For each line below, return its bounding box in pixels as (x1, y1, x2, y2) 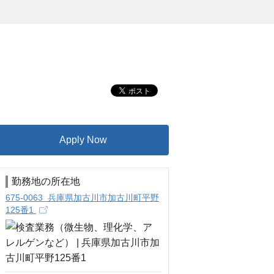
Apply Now (59, 135, 107, 145)
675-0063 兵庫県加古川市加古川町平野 (6, 193, 159, 202)
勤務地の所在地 (12, 176, 80, 187)
